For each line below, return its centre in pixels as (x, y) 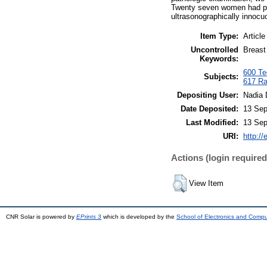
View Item (206, 183)
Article (254, 36)
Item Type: (219, 36)
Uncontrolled (215, 49)
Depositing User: (208, 95)
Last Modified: (212, 122)
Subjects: (221, 76)
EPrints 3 (89, 216)
